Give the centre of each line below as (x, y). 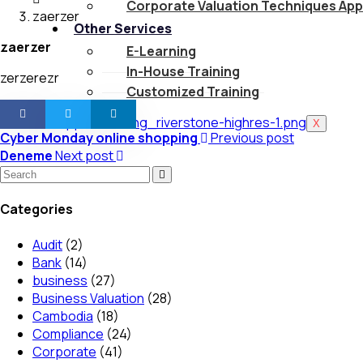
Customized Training (193, 92)
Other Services (123, 28)
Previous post (251, 138)
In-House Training (183, 71)
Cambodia (63, 316)
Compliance (68, 333)
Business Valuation (88, 298)
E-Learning (161, 51)
